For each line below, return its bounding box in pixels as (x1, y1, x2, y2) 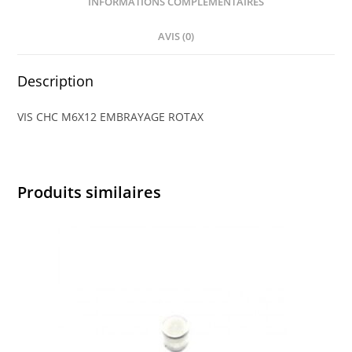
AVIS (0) (158, 30, 194, 44)
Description (17, 71, 94, 91)
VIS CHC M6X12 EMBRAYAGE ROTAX (17, 109, 204, 125)
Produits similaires (17, 181, 162, 203)
